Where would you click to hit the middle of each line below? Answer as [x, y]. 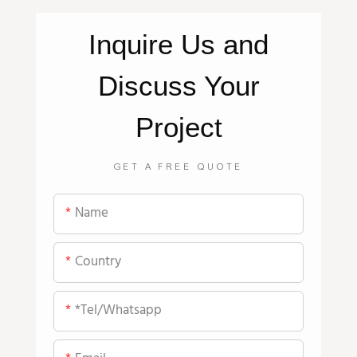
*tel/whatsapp [119, 311]
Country [98, 262]
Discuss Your [178, 85]
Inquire [135, 44]
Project [178, 127]
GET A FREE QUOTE [178, 167]
